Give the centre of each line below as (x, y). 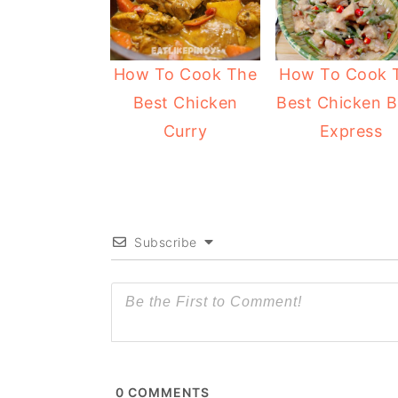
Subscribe (166, 242)
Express (351, 131)
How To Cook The (185, 74)
